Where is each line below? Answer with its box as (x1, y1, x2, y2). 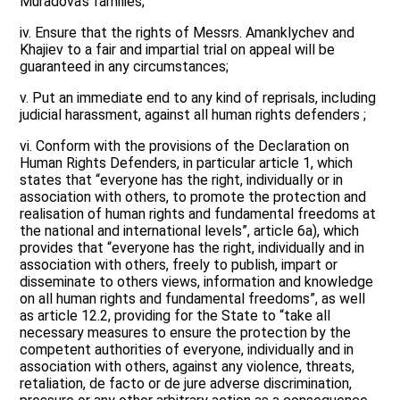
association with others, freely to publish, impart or (20, 256, 338, 274)
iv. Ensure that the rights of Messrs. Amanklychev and (20, 24, 355, 42)
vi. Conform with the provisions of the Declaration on (20, 137, 350, 155)
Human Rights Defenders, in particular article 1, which (20, 154, 354, 172)
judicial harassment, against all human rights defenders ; (20, 106, 367, 124)
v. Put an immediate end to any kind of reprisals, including (20, 89, 377, 107)
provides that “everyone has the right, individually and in (20, 239, 365, 257)
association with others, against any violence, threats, (20, 358, 355, 376)
